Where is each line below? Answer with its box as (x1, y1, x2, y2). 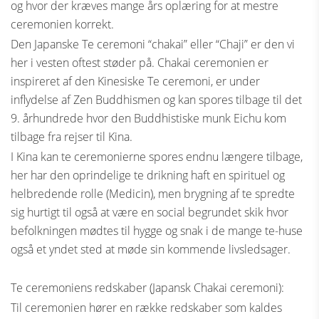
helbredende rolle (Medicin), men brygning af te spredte (11, 186, 295, 202)
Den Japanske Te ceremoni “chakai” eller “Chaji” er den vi (11, 36, 295, 52)
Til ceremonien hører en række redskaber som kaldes (11, 300, 282, 315)
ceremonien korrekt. (11, 16, 114, 32)
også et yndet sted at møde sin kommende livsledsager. (11, 241, 291, 257)
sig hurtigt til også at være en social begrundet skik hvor (11, 204, 288, 220)
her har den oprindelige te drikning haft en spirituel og (11, 167, 285, 183)
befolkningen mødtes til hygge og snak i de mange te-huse (11, 223, 303, 239)
